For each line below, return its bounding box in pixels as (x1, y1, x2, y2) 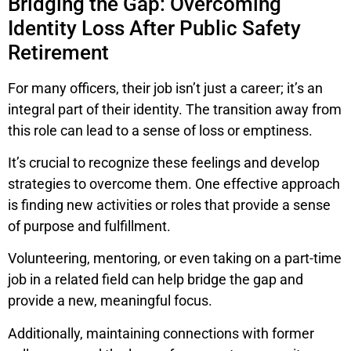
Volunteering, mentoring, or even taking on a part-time (8, 250, 342, 267)
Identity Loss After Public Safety (8, 16, 301, 40)
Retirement (8, 40, 109, 64)
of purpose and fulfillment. (8, 217, 171, 234)
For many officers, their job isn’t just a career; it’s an (8, 79, 323, 96)
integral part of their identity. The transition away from (8, 100, 342, 118)
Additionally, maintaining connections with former (8, 324, 314, 342)
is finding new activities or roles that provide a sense (8, 196, 331, 213)
